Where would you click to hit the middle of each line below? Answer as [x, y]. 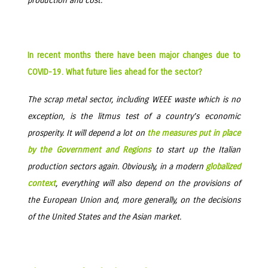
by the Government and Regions [89, 150]
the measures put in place [194, 133]
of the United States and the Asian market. [104, 217]
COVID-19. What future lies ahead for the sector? [115, 72]
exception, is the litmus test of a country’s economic [134, 116]
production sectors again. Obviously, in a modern [117, 167]
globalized [223, 167]
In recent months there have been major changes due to [134, 55]
